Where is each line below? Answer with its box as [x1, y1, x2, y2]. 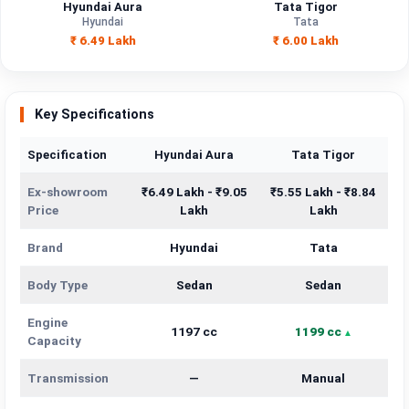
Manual [301, 371, 346, 386]
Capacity [27, 333, 82, 349]
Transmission [27, 371, 110, 386]
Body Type [27, 278, 89, 293]
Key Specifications [35, 107, 155, 123]
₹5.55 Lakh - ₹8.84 [270, 184, 377, 200]
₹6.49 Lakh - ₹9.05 [141, 184, 247, 200]
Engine [27, 315, 68, 330]
